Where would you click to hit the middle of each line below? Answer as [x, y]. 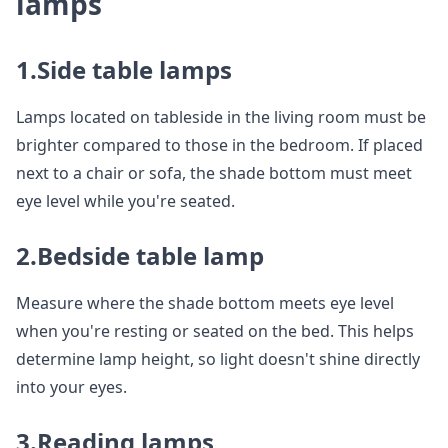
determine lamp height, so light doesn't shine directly [218, 359]
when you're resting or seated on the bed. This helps [215, 331]
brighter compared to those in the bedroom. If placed [219, 145]
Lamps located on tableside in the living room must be [221, 117]
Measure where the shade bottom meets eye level [205, 303]
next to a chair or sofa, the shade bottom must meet [214, 173]
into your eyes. [71, 387]
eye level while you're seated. [125, 201]
